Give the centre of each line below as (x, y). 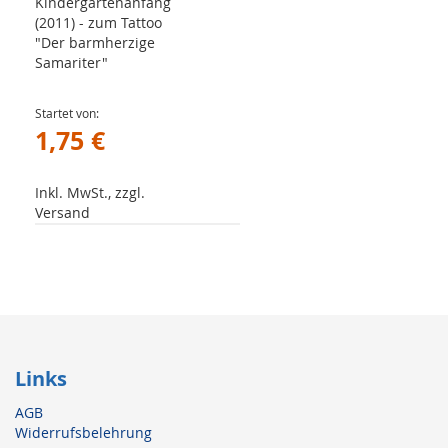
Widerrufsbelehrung (83, 432)
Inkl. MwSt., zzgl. (90, 192)
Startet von (65, 113)
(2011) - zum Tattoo (98, 22)
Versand (62, 212)
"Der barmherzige (95, 42)
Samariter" (71, 62)
